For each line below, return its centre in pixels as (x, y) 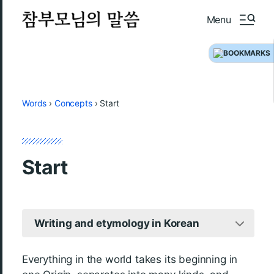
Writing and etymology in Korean (117, 223)
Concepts (73, 103)
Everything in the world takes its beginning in (130, 259)
